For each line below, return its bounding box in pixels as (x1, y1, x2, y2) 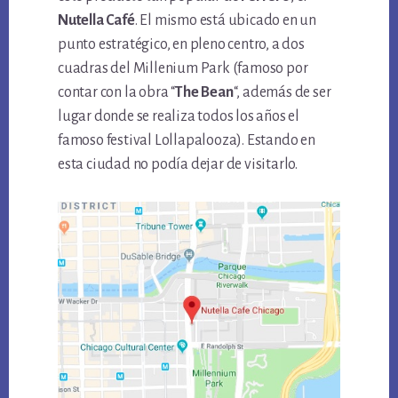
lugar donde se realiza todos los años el (58, 108, 300, 125)
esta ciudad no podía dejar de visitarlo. (58, 156, 298, 173)
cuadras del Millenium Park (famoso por (58, 60, 308, 77)
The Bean (175, 84, 234, 101)
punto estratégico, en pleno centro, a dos (58, 36, 305, 53)
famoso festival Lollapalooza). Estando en (58, 132, 315, 149)
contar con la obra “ (58, 84, 176, 101)
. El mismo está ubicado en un (134, 12, 316, 29)
